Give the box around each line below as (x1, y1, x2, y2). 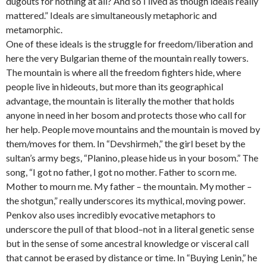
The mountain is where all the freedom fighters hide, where (6, 66, 241, 78)
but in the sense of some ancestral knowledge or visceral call (6, 237, 249, 249)
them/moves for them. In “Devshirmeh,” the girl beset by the (6, 138, 245, 150)
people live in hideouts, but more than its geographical (6, 81, 223, 93)
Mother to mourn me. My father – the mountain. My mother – (6, 180, 252, 192)
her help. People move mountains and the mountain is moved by (6, 123, 260, 135)
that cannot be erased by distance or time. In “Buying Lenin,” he (6, 252, 257, 264)
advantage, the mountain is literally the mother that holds (6, 95, 235, 107)
